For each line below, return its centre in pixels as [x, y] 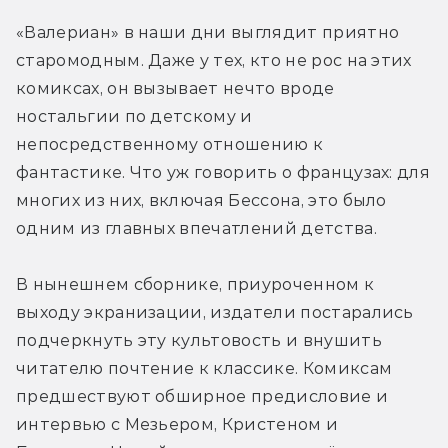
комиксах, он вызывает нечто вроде [175, 88]
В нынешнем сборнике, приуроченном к [195, 284]
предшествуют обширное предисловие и [202, 396]
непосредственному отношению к [170, 144]
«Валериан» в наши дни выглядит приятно [208, 32]
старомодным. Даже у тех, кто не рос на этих [214, 60]
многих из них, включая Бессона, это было [201, 200]
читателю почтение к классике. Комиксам [204, 368]
